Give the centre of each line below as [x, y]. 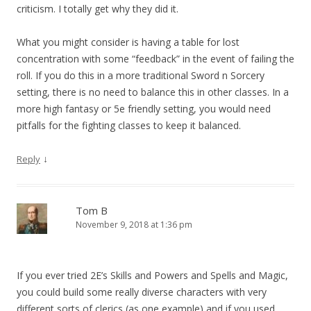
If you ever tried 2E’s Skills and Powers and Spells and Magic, [152, 276]
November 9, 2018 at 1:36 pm [134, 225]
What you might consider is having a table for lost [128, 42]
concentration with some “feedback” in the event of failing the [155, 59]
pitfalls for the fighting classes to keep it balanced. [129, 126]
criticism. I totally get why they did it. [98, 9]
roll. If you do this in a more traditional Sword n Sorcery [141, 76]
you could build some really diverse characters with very [142, 292]
